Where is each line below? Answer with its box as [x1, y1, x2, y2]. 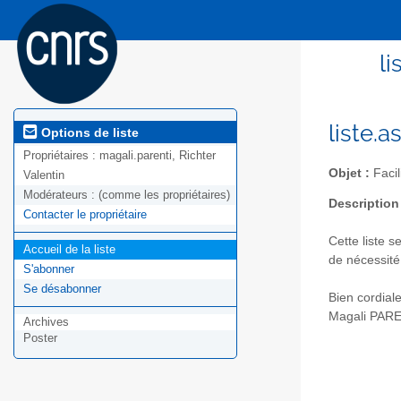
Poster [23, 331, 57, 346]
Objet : [328, 166, 370, 180]
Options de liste [38, 124, 139, 140]
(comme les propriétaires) [98, 188, 230, 202]
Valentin [23, 168, 64, 183]
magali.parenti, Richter [99, 149, 216, 163]
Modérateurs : [23, 188, 98, 202]
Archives [23, 315, 69, 329]
